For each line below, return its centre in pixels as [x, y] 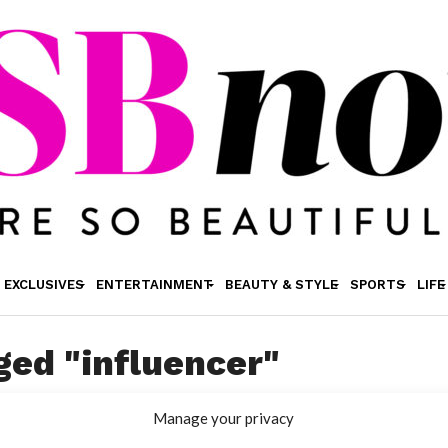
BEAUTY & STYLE [281, 284]
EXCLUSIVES [43, 284]
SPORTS [377, 284]
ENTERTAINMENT [154, 284]
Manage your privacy [224, 417]
